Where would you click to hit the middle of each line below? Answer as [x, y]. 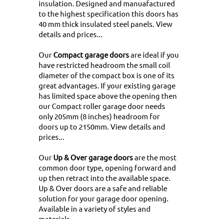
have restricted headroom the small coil [104, 65]
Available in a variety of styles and [95, 209]
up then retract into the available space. [105, 178]
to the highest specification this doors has [109, 14]
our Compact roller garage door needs [102, 106]
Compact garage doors [91, 55]
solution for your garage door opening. [104, 198]
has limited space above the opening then [108, 96]
